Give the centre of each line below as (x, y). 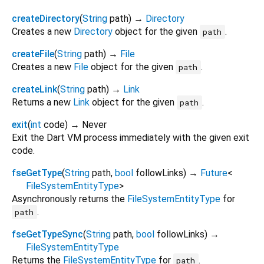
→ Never (88, 124)
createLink (34, 89)
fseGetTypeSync (47, 234)
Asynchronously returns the (70, 199)
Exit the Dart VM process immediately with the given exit (131, 137)
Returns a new (42, 102)
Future (214, 173)
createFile (33, 54)
